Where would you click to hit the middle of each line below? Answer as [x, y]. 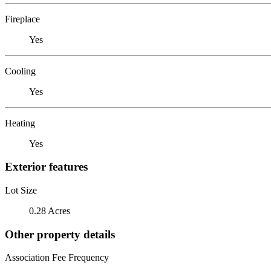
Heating [20, 123]
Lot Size [21, 190]
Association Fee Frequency [57, 258]
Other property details [60, 234]
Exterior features [46, 167]
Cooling [20, 71]
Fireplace [22, 19]
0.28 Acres [50, 211]
